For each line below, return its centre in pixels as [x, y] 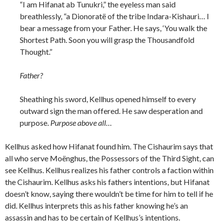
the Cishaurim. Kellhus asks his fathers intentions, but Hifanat [107, 182]
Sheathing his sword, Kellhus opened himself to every [108, 99]
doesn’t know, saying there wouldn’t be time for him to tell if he [109, 194]
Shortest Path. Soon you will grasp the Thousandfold [107, 40]
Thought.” [36, 52]
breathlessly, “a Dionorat [61, 16]
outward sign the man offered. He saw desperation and [111, 111]
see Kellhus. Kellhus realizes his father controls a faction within [109, 170]
